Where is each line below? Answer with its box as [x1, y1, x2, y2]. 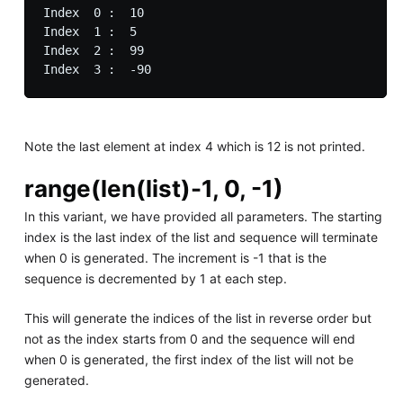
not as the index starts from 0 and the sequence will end [23, 330, 355, 346]
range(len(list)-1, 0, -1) [23, 174, 283, 202]
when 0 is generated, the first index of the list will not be [23, 351, 354, 367]
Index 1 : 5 [42, 23, 137, 39]
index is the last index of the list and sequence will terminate [23, 228, 378, 245]
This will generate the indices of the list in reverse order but [23, 309, 372, 326]
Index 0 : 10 [42, 4, 144, 20]
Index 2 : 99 [42, 42, 144, 58]
